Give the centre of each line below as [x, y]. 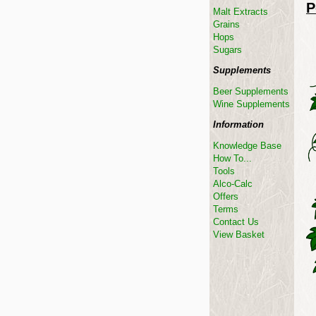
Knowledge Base [247, 146]
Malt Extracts [241, 12]
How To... [232, 158]
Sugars [227, 50]
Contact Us [236, 222]
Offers [226, 196]
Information [238, 124]
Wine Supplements [251, 104]
